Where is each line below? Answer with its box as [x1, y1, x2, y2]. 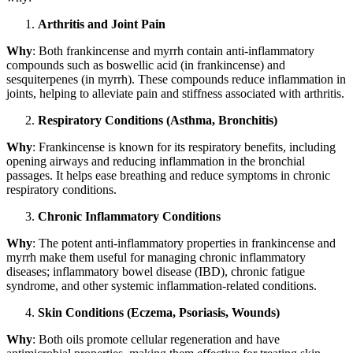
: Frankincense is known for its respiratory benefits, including [32, 140, 336, 154]
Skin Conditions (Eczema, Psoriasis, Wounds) [38, 306, 280, 320]
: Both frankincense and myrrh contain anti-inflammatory [32, 44, 314, 58]
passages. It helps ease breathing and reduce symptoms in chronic [6, 169, 330, 183]
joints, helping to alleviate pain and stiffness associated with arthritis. [6, 87, 344, 101]
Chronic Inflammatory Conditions [38, 210, 221, 224]
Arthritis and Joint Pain [38, 17, 165, 32]
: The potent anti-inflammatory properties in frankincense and [32, 236, 336, 251]
